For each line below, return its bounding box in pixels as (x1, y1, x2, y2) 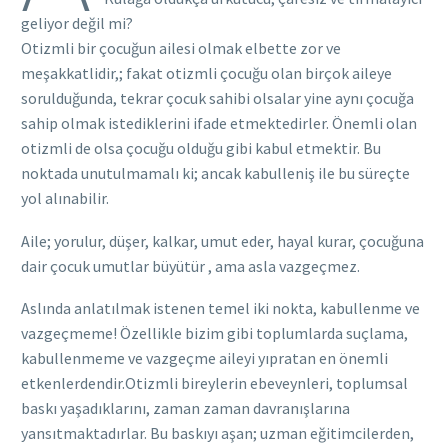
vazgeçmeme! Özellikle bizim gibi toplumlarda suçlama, (21, 323, 408, 344)
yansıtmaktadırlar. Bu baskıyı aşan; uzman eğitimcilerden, (21, 423, 414, 444)
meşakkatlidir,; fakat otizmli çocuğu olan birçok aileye (21, 63, 392, 84)
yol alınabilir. (21, 188, 109, 209)
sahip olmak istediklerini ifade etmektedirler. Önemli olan (21, 113, 417, 134)
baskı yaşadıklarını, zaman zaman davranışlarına (21, 398, 350, 419)
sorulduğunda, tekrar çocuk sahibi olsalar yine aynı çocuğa (21, 88, 414, 109)
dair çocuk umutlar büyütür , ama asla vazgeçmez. (21, 255, 360, 276)
